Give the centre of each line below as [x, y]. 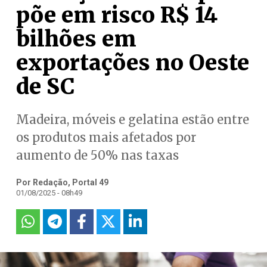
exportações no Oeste [132, 63]
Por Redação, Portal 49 [62, 182]
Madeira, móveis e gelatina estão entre [132, 119]
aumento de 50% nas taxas [97, 155]
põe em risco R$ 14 [117, 15]
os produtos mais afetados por [106, 137]
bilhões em [76, 39]
